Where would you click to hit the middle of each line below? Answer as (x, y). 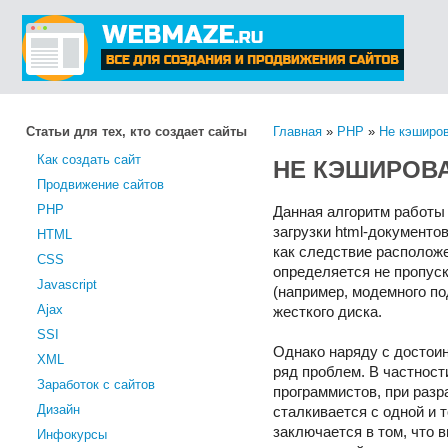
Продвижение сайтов (100, 184)
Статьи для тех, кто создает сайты (136, 131)
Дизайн (58, 409)
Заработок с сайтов (96, 384)
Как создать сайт (89, 159)
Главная (297, 131)
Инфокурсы (72, 434)
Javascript (67, 284)
